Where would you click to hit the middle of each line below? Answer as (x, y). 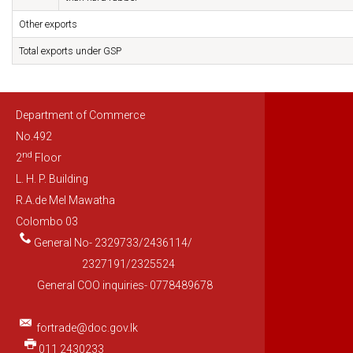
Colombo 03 (47, 222)
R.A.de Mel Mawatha (65, 201)
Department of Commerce (80, 115)
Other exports (48, 24)
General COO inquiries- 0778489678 (114, 286)
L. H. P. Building (52, 179)
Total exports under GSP (70, 51)
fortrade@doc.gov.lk (87, 328)
